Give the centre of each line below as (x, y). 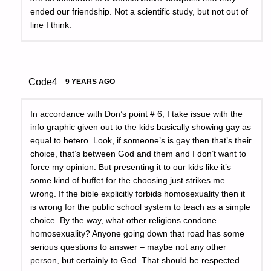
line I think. (51, 25)
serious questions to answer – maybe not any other (129, 247)
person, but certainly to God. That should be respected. (136, 261)
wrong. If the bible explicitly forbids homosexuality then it (138, 194)
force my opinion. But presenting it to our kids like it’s (131, 168)
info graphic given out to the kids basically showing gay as (141, 128)
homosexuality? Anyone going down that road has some (138, 234)
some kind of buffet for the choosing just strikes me (128, 181)
